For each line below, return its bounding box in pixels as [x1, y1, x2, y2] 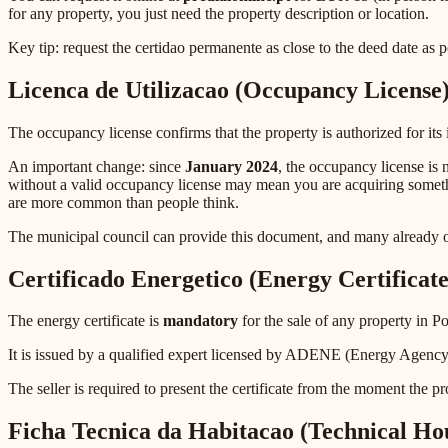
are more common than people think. [8, 193, 239, 211]
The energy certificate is [8, 312, 163, 330]
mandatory [163, 312, 238, 330]
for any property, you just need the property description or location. [8, 4, 429, 22]
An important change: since [8, 157, 185, 175]
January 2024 [185, 157, 278, 175]
